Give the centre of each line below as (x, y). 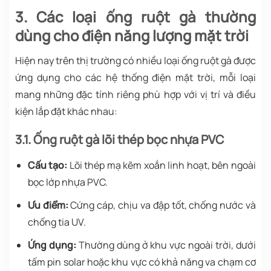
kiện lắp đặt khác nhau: (66, 112)
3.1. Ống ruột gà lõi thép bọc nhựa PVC (119, 140)
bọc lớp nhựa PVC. (67, 182)
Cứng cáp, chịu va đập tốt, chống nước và (162, 205)
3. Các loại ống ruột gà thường (135, 17)
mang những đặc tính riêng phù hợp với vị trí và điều (135, 95)
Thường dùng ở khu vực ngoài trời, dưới (166, 245)
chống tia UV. (57, 222)
